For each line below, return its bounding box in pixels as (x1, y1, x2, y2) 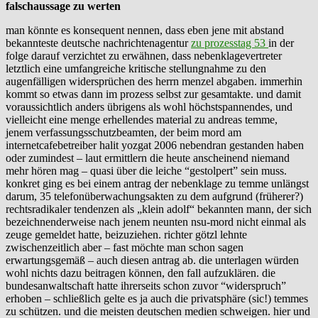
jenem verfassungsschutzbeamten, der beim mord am (6, 126, 241, 138)
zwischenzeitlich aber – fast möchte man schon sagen (6, 241, 243, 253)
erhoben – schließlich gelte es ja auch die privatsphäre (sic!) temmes (6, 292, 308, 305)
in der (268, 36, 294, 49)
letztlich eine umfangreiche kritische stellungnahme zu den (6, 62, 266, 75)
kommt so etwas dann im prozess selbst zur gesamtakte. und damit (6, 87, 301, 100)
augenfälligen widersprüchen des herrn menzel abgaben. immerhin (6, 75, 302, 87)
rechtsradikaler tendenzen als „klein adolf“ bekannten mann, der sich (6, 202, 312, 215)
